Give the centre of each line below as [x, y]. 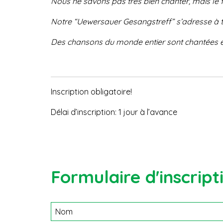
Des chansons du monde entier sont [118, 42]
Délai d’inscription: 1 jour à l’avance [114, 112]
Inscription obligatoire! [91, 91]
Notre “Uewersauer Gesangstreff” [113, 21]
